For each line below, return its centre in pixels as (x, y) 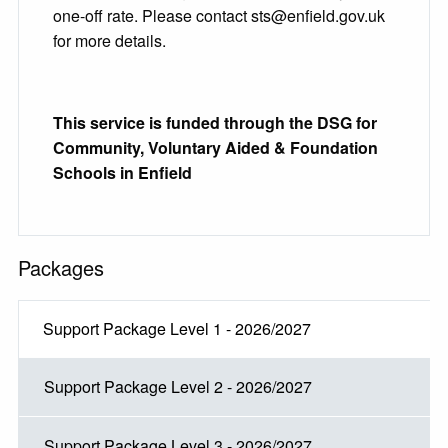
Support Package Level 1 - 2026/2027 (177, 329)
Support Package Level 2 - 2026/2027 (178, 387)
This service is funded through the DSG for (215, 123)
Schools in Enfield (122, 173)
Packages (61, 268)
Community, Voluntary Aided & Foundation (215, 148)
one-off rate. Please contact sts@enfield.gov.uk (219, 16)
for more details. (109, 41)
